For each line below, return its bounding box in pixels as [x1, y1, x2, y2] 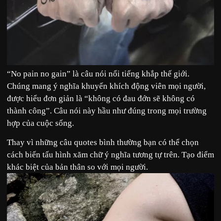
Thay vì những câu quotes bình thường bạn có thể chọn [7, 137, 199, 147]
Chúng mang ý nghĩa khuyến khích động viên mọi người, [7, 81, 206, 91]
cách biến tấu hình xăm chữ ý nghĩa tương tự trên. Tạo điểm [7, 149, 214, 159]
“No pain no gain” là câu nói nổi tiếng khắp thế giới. [7, 69, 189, 78]
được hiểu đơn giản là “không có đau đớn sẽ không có [7, 93, 195, 103]
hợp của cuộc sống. [7, 118, 74, 128]
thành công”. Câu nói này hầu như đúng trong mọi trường [7, 106, 207, 115]
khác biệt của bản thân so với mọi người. [7, 162, 148, 172]
